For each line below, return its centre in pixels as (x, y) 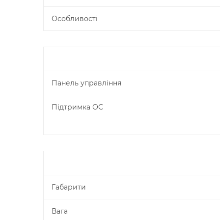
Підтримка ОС (77, 107)
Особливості (75, 19)
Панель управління (86, 83)
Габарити (69, 187)
